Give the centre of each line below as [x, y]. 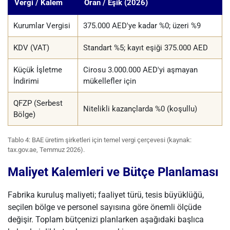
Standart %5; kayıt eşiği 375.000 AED [146, 48]
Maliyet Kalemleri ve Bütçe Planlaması [113, 172]
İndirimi [26, 81]
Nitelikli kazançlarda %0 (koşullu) [140, 109]
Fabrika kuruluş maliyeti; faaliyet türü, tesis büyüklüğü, [106, 195]
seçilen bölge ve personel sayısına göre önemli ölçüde [104, 207]
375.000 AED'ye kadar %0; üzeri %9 [142, 26]
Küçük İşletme [38, 70]
